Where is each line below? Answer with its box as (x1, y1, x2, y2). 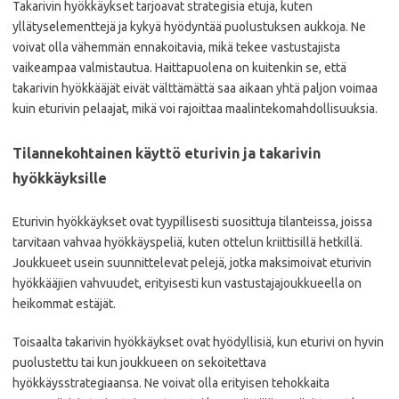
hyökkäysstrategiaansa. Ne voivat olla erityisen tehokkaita (12, 375, 330, 390)
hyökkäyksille (12, 169, 107, 186)
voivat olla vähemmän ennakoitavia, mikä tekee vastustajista (12, 39, 340, 54)
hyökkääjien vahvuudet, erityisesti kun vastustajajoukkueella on (12, 275, 362, 290)
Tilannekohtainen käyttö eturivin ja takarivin (12, 144, 321, 161)
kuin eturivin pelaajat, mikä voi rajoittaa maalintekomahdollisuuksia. (12, 101, 378, 116)
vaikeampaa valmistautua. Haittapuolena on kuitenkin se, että (12, 60, 346, 75)
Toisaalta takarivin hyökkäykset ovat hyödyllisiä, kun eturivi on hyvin (12, 334, 384, 349)
